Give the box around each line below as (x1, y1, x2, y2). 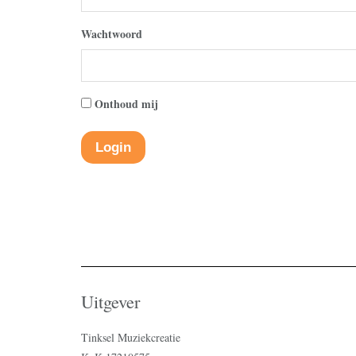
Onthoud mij (95, 95, 158, 112)
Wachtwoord (81, 25, 142, 42)
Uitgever (81, 289, 140, 313)
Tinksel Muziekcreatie (81, 330, 180, 345)
